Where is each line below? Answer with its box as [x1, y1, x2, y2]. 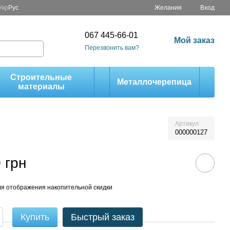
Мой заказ [174, 35, 215, 45]
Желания [155, 4, 182, 11]
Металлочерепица [117, 78, 192, 86]
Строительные [10, 73, 72, 82]
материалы [17, 82, 65, 91]
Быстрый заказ [71, 212, 135, 222]
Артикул [175, 120, 199, 127]
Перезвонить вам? [84, 44, 139, 51]
